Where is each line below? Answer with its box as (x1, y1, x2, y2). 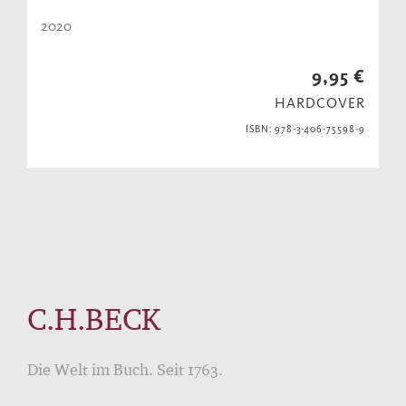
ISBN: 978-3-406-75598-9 (245, 123, 365, 136)
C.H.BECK (27, 300, 160, 337)
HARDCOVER (275, 94, 365, 112)
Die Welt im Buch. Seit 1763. (27, 360, 223, 379)
